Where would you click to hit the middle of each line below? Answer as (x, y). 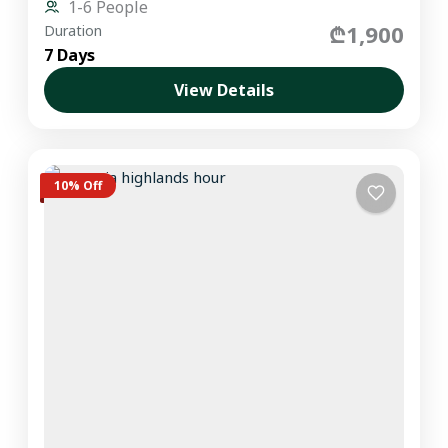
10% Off (78, 185)
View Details (224, 90)
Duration (73, 31)
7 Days (70, 55)
